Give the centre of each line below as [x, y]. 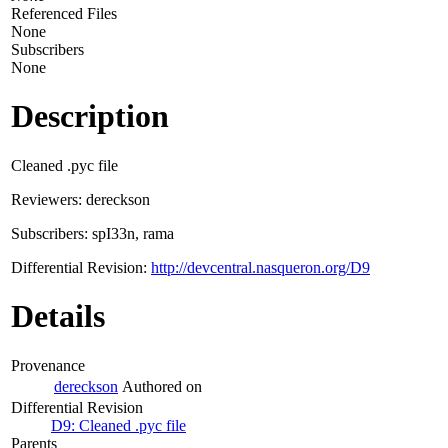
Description [90, 116]
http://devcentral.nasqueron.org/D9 [260, 267]
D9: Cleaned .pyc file [118, 425]
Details [58, 316]
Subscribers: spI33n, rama [92, 233]
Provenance [48, 365]
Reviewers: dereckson [80, 199]
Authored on [162, 386]
